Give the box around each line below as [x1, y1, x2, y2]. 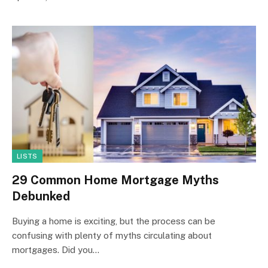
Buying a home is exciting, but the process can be [12, 216, 215, 226]
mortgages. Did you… [12, 245, 99, 255]
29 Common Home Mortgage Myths [12, 173, 219, 187]
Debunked [12, 189, 70, 203]
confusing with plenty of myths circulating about [12, 230, 212, 240]
